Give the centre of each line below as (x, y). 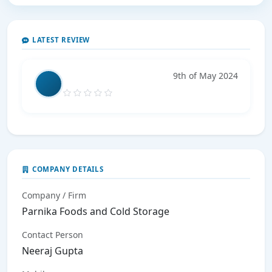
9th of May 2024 (206, 76)
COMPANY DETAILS (68, 169)
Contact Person (53, 235)
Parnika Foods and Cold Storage (96, 212)
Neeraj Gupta (53, 251)
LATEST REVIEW (61, 40)
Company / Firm (54, 195)
